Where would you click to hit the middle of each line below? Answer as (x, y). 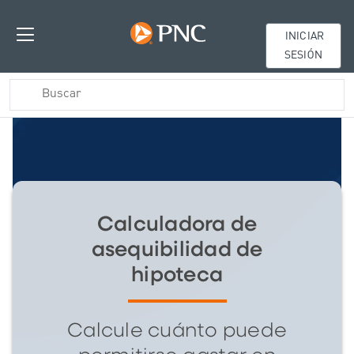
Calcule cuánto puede (177, 331)
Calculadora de (177, 224)
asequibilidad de (177, 250)
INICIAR (303, 37)
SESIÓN (303, 56)
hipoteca (177, 275)
